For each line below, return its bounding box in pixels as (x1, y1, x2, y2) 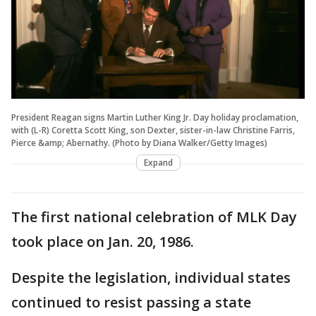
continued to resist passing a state (11, 293, 251, 312)
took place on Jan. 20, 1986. (11, 232, 194, 252)
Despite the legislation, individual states (11, 268, 291, 288)
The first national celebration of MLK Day (11, 207, 297, 227)
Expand (143, 157, 173, 169)
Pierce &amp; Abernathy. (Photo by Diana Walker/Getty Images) (11, 137, 267, 150)
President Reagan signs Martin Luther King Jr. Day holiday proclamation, (11, 111, 298, 124)
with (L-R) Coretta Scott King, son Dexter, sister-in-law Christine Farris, (11, 124, 295, 137)
